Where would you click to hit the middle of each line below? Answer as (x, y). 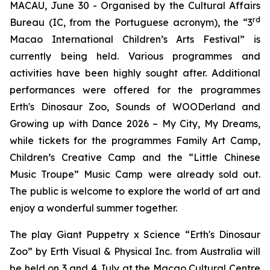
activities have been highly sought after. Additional (135, 73)
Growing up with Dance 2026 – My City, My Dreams (134, 124)
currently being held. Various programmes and (135, 56)
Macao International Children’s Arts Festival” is (135, 39)
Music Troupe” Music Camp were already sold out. (135, 174)
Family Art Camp (217, 140)
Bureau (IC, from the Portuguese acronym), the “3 (131, 22)
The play (33, 234)
